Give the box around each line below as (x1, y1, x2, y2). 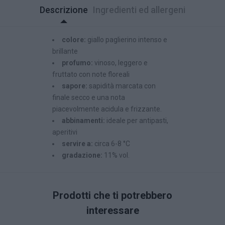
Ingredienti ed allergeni (93, 5, 185, 16)
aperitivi (52, 128, 77, 137)
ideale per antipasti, (106, 117, 168, 125)
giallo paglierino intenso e (87, 36, 167, 44)
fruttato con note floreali (52, 70, 130, 79)
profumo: (62, 59, 94, 67)
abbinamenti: (62, 117, 106, 125)
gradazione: (62, 151, 104, 160)
